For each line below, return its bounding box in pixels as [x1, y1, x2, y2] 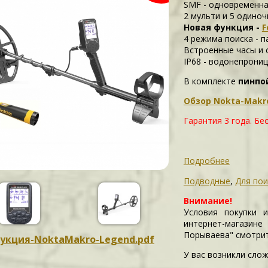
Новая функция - [183, 22, 262, 33]
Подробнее [183, 155, 230, 166]
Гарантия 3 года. [183, 115, 254, 126]
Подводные [183, 175, 230, 187]
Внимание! [183, 195, 232, 206]
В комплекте [183, 75, 238, 87]
